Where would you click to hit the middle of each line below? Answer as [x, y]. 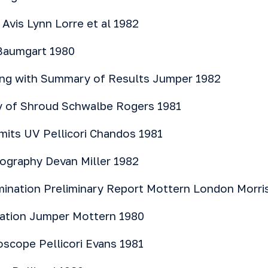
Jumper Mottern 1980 [85, 216]
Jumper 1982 [185, 78]
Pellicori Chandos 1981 [101, 133]
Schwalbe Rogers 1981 [120, 106]
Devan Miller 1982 [91, 161]
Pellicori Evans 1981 [90, 243]
